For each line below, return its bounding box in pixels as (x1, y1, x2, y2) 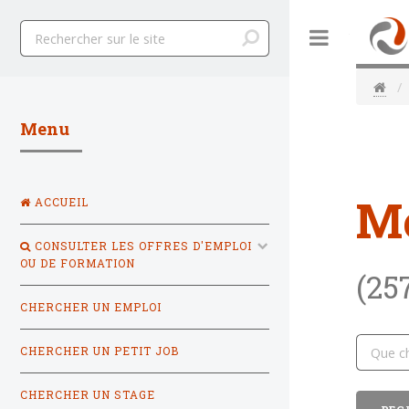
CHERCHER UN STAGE (20, 387, 155, 402)
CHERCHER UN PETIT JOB (20, 343, 179, 358)
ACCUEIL (31, 194, 89, 209)
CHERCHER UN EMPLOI (20, 299, 162, 314)
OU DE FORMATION (20, 256, 135, 270)
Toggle (349, 29, 388, 46)
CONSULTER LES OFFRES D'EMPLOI (31, 238, 252, 253)
